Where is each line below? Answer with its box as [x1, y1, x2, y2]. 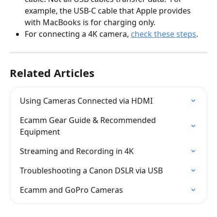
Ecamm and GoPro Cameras [20, 184, 123, 195]
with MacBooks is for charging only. [25, 17, 155, 28]
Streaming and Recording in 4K [20, 145, 134, 156]
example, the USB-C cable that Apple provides [25, 5, 193, 16]
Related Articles [10, 65, 94, 80]
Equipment [20, 126, 60, 137]
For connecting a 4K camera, [25, 29, 131, 40]
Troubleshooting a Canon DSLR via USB [20, 165, 163, 176]
